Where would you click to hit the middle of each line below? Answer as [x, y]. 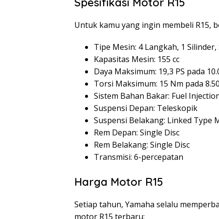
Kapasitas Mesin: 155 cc [137, 59]
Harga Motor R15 [119, 182]
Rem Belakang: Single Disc [142, 145]
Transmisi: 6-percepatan [139, 157]
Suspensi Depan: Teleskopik [146, 108]
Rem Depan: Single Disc [137, 133]
